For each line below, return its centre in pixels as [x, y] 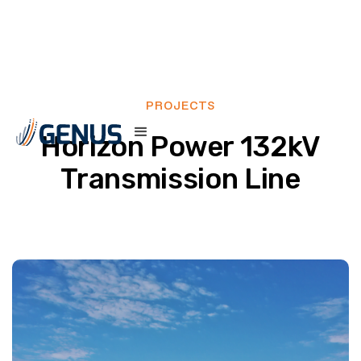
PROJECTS [180, 105]
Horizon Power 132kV [180, 147]
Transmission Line [180, 179]
